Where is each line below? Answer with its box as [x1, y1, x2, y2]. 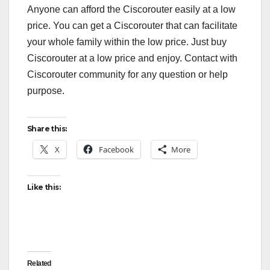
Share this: [27, 124, 67, 134]
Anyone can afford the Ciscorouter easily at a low [27, 4, 236, 15]
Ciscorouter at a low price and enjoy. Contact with [27, 53, 237, 64]
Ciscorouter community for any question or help [27, 69, 228, 80]
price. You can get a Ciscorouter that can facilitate [27, 20, 237, 31]
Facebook [99, 144, 134, 155]
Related [27, 259, 51, 268]
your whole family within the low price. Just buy [27, 37, 227, 48]
